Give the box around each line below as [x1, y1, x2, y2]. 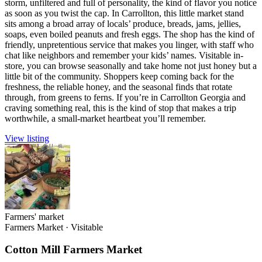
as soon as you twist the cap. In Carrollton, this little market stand [5, 8, 244, 18]
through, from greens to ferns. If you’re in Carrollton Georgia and [5, 92, 246, 102]
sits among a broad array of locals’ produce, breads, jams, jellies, [5, 18, 241, 29]
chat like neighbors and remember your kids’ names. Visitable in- [5, 50, 243, 60]
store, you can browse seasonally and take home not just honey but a [5, 60, 257, 71]
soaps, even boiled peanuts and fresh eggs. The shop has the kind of [5, 29, 254, 39]
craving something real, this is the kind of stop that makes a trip [5, 102, 236, 113]
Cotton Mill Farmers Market [5, 243, 142, 256]
